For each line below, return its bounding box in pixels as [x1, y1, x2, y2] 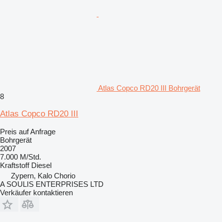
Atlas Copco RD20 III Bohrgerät [98, 83, 200, 92]
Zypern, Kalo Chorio [11, 171, 75, 180]
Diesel [31, 161, 52, 169]
